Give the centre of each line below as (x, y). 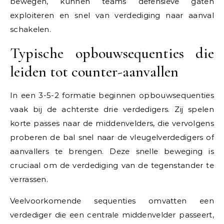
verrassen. (29, 179)
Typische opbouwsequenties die (112, 53)
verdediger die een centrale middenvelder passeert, (112, 215)
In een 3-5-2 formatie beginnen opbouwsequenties (112, 95)
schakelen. (31, 29)
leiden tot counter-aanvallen (94, 72)
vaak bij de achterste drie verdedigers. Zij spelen (112, 109)
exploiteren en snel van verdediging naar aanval (112, 15)
